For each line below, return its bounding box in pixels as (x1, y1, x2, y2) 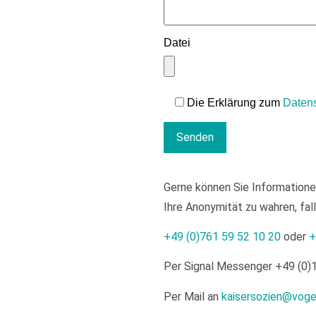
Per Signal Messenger (163, 260, 275, 274)
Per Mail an (163, 289, 221, 303)
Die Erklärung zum (186, 96, 283, 109)
